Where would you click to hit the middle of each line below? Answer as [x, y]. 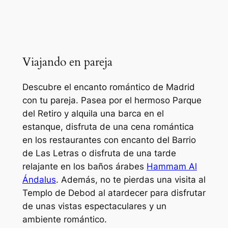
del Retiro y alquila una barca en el [93, 114]
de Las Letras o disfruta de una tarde [99, 153]
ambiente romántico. [64, 220]
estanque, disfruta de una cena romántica [108, 127]
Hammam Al [172, 167]
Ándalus [39, 180]
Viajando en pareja [67, 62]
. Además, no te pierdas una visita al [131, 180]
